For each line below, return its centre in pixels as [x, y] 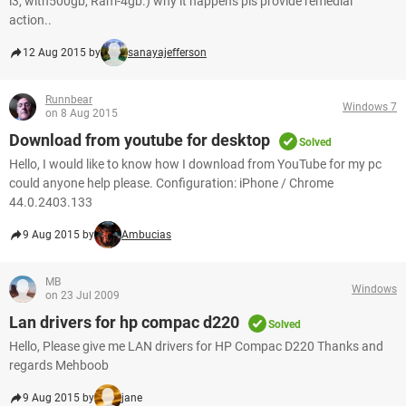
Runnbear [69, 100]
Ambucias [146, 235]
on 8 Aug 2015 [82, 113]
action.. [30, 20]
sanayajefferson [167, 53]
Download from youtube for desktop [140, 140]
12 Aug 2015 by [62, 53]
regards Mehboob [59, 365]
